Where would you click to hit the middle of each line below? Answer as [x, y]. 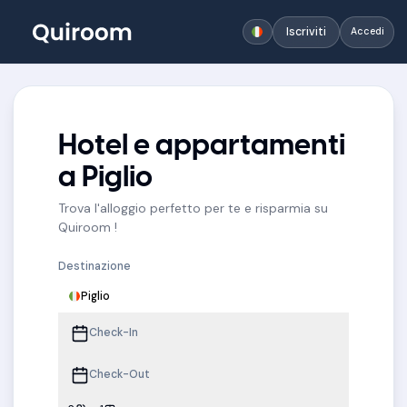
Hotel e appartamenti [202, 147]
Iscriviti [306, 31]
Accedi [367, 31]
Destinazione [94, 267]
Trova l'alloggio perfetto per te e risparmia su [193, 208]
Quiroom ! [88, 228]
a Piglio [105, 179]
